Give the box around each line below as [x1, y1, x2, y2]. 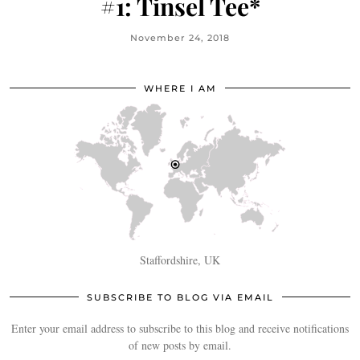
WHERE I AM [143, 83, 217, 95]
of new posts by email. [129, 337, 231, 354]
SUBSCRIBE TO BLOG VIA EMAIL [86, 292, 274, 304]
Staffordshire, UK [140, 252, 220, 268]
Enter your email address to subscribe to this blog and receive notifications [11, 321, 349, 337]
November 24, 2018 [130, 32, 230, 44]
